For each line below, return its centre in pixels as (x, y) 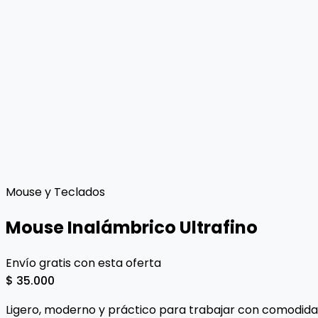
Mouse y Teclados (55, 192)
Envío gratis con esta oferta (83, 263)
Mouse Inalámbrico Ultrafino (132, 227)
